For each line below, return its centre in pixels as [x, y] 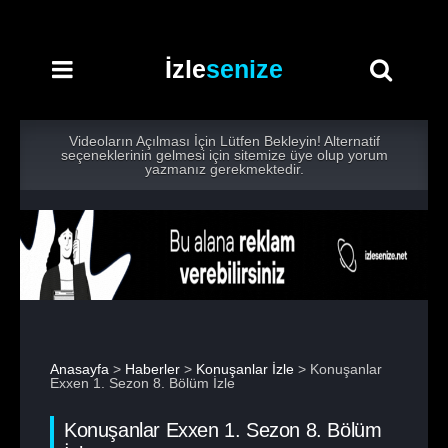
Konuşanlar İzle [245, 369]
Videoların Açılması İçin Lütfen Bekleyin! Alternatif [224, 141]
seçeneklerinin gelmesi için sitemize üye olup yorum [224, 155]
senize [244, 69]
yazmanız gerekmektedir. [224, 169]
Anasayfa [79, 369]
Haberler [152, 369]
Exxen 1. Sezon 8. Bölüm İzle [142, 383]
